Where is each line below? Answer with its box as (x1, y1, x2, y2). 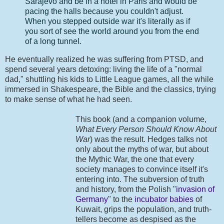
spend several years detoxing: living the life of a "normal (5, 65, 202, 74)
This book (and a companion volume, (75, 115, 206, 124)
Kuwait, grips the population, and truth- (75, 205, 211, 214)
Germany (75, 195, 108, 204)
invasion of (176, 185, 214, 194)
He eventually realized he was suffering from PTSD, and (5, 55, 203, 64)
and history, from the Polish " (75, 185, 176, 194)
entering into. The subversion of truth (75, 175, 204, 184)
